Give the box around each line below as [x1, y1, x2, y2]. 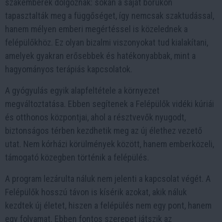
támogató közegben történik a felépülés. [5, 152, 149, 163]
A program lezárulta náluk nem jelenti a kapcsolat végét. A [5, 173, 211, 184]
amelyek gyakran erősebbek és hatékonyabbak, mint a [5, 50, 196, 61]
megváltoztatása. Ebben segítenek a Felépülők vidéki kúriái [5, 98, 214, 109]
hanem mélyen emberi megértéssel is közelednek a [5, 23, 188, 34]
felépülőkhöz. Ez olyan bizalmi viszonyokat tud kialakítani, [5, 37, 208, 48]
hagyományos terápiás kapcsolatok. [5, 63, 132, 74]
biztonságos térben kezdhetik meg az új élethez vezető [5, 125, 202, 136]
